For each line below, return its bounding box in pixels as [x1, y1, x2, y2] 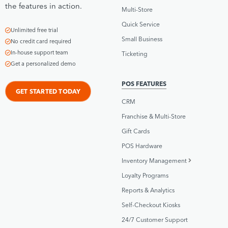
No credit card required [11, 37, 71, 45]
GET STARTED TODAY [16, 87, 81, 95]
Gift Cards [122, 127, 150, 135]
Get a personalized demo [11, 60, 76, 67]
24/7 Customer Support [122, 215, 188, 223]
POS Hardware [122, 141, 162, 150]
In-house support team [11, 48, 68, 56]
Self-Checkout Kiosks [122, 201, 180, 209]
